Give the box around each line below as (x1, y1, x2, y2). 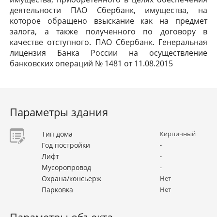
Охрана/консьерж (42, 174, 101, 183)
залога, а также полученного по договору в (10, 26, 207, 37)
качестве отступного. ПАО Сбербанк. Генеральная (10, 37, 207, 47)
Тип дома (42, 129, 73, 139)
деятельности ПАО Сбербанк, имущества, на (10, 5, 207, 15)
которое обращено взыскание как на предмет (10, 15, 207, 26)
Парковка (42, 185, 73, 194)
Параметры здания (10, 105, 108, 119)
